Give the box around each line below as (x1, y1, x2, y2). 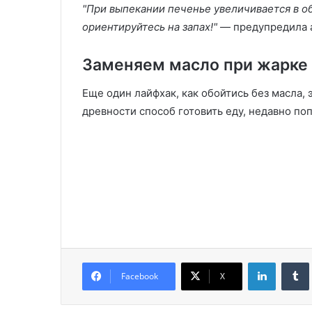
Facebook (121, 270, 158, 282)
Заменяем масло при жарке (82, 55, 308, 75)
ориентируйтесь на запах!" (82, 20, 217, 33)
